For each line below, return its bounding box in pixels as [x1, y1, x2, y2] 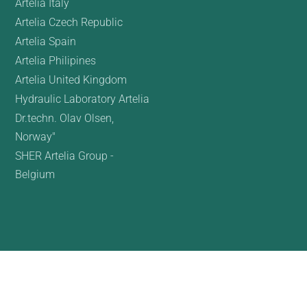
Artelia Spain [14, 35, 76, 49]
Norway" [14, 130, 56, 144]
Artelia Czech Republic [14, 16, 123, 29]
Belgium [14, 168, 55, 182]
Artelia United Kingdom [14, 73, 127, 87]
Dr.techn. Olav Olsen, [14, 112, 114, 125]
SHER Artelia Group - [14, 149, 114, 163]
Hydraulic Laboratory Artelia [14, 93, 149, 106]
